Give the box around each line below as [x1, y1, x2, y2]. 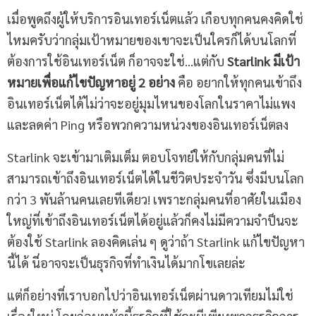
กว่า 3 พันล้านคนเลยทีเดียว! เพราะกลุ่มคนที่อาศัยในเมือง [7, 191, 301, 208]
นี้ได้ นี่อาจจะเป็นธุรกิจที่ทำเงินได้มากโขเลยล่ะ [7, 255, 245, 272]
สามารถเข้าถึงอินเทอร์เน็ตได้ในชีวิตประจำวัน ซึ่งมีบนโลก [7, 170, 304, 187]
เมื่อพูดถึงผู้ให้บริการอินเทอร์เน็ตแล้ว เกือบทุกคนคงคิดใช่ [7, 11, 303, 28]
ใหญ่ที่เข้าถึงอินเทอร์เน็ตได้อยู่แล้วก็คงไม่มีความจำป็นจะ [7, 212, 298, 229]
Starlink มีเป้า [227, 53, 300, 70]
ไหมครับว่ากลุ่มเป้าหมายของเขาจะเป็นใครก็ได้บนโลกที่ [7, 32, 296, 49]
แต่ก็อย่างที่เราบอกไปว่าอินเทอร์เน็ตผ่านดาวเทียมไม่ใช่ [7, 287, 293, 304]
